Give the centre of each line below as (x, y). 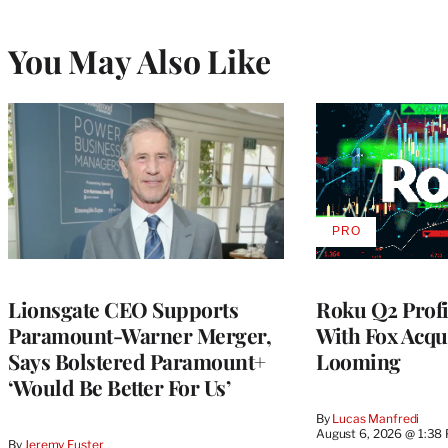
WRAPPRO (379, 267)
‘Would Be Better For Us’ (119, 386)
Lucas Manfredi (376, 418)
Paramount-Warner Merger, (139, 334)
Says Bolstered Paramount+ (137, 360)
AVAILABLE (380, 237)
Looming (358, 360)
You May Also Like (139, 60)
